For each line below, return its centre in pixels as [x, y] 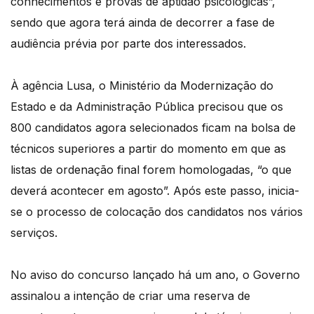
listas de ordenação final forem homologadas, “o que [151, 170]
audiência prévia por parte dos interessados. [128, 44]
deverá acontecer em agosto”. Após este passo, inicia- [155, 191]
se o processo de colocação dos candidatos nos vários [157, 212]
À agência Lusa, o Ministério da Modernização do [142, 86]
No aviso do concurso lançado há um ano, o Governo [155, 275]
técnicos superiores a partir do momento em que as [148, 149]
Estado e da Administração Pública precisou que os [147, 107]
